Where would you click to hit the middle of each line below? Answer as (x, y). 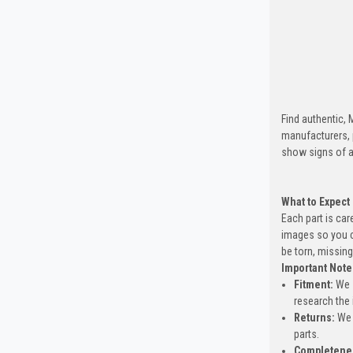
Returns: (314, 318)
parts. (308, 334)
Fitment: (313, 285)
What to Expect (315, 202)
